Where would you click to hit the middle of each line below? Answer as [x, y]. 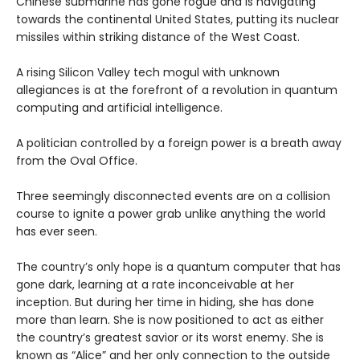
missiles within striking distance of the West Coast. [158, 37]
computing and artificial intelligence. [119, 108]
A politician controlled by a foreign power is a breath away [179, 143]
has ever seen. [57, 232]
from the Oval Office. [77, 161]
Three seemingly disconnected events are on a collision [173, 196]
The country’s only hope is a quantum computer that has [178, 267]
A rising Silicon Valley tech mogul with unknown [148, 73]
